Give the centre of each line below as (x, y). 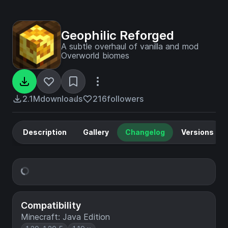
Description (45, 132)
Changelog (145, 132)
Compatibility (51, 205)
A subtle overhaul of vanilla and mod (130, 46)
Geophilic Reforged (118, 35)
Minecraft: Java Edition (65, 217)
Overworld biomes (95, 55)
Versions (197, 132)
